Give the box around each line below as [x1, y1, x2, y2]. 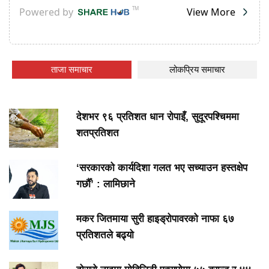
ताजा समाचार [51, 64, 92, 75]
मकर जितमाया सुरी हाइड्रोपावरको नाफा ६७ [76, 213, 234, 225]
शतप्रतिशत [76, 127, 119, 139]
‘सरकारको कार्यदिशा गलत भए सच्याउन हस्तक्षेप [76, 162, 247, 174]
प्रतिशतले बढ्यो [76, 229, 134, 241]
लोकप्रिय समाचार [169, 64, 225, 75]
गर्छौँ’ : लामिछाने [76, 178, 135, 190]
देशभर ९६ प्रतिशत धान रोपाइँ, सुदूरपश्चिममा [76, 111, 239, 123]
